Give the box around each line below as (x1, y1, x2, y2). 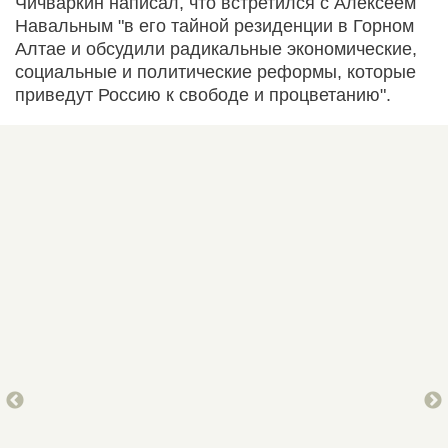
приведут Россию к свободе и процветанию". (15, 84, 391, 105)
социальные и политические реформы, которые (15, 61, 416, 82)
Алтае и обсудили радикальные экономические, (15, 38, 417, 59)
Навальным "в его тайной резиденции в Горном (15, 15, 414, 36)
